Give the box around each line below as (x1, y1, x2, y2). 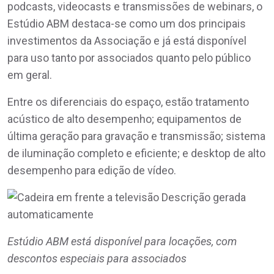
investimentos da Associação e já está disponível (7, 34, 246, 47)
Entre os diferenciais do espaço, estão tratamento (7, 95, 249, 108)
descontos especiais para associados (7, 251, 187, 265)
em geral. (7, 68, 52, 81)
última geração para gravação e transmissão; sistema (7, 129, 265, 143)
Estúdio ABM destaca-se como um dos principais (7, 17, 246, 30)
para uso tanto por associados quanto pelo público (7, 51, 251, 64)
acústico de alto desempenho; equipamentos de (7, 112, 242, 125)
